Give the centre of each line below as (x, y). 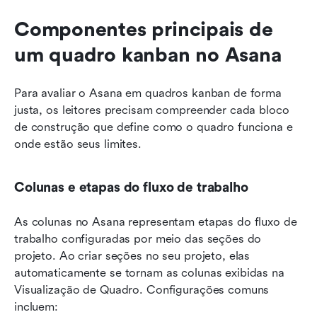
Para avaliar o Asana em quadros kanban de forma (148, 93)
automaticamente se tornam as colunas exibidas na (149, 273)
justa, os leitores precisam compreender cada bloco (152, 110)
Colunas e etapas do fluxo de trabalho (131, 188)
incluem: (36, 307)
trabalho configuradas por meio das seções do (138, 239)
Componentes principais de (144, 30)
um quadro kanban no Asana (148, 56)
